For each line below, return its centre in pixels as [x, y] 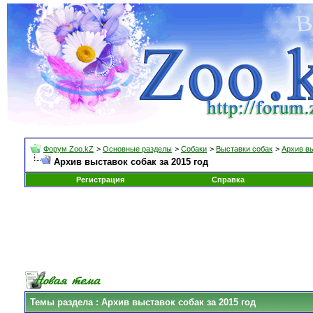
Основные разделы [137, 149]
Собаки [194, 149]
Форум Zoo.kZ [68, 149]
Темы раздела [61, 302]
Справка [228, 180]
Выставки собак [244, 149]
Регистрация [100, 180]
